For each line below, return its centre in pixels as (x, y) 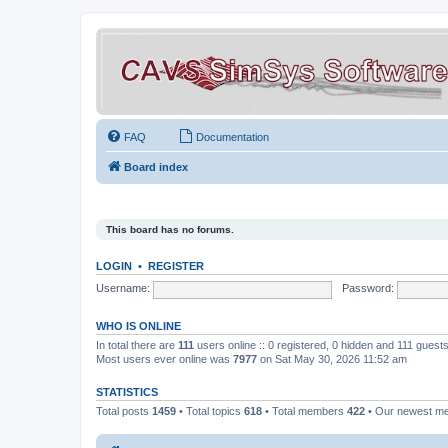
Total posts (124, 410)
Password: (367, 288)
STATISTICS (127, 391)
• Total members (304, 410)
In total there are (137, 344)
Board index (156, 167)
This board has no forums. (170, 229)
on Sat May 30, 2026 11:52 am (332, 358)
